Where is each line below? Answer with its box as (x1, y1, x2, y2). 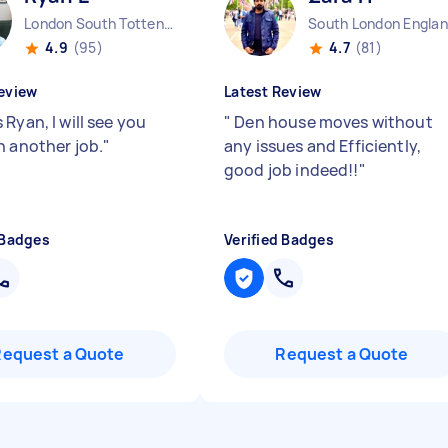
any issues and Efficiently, (224, 135, 422, 157)
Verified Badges (224, 230, 334, 249)
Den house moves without (231, 111, 433, 133)
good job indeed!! (224, 159, 359, 181)
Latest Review (224, 82, 322, 101)
